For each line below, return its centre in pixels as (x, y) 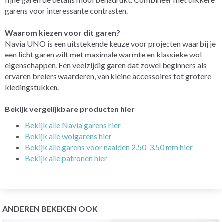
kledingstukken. (32, 87)
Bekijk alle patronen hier (66, 158)
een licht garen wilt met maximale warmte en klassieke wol (103, 54)
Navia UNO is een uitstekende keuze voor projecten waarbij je (110, 43)
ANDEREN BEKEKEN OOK (50, 208)
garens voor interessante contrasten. (66, 10)
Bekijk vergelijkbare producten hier (70, 109)
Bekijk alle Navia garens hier (73, 125)
